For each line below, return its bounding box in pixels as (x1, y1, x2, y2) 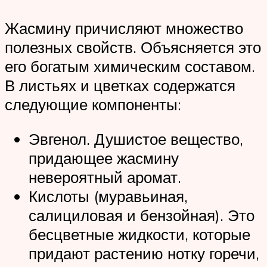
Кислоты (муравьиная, (29, 186, 188, 206)
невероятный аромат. (29, 167, 181, 187)
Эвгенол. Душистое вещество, (29, 129, 243, 148)
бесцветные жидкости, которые (29, 224, 250, 244)
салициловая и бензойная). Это (29, 205, 254, 225)
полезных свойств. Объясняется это (5, 38, 261, 57)
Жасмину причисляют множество (5, 18, 243, 38)
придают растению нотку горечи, (29, 243, 259, 263)
